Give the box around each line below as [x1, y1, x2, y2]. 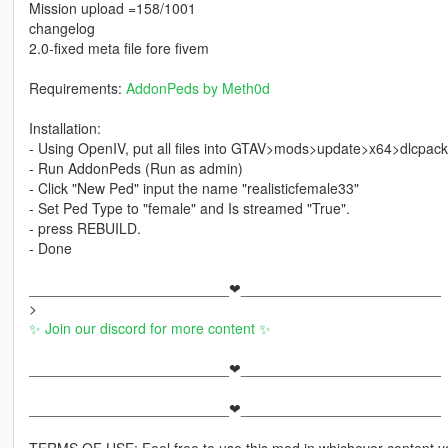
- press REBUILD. [28, 217, 141, 238]
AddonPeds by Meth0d [125, 77, 270, 98]
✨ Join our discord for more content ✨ [28, 317, 271, 338]
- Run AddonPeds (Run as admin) [28, 157, 243, 178]
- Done [28, 237, 72, 258]
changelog [28, 17, 95, 38]
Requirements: [28, 77, 126, 98]
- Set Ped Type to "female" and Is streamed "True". [28, 197, 350, 218]
